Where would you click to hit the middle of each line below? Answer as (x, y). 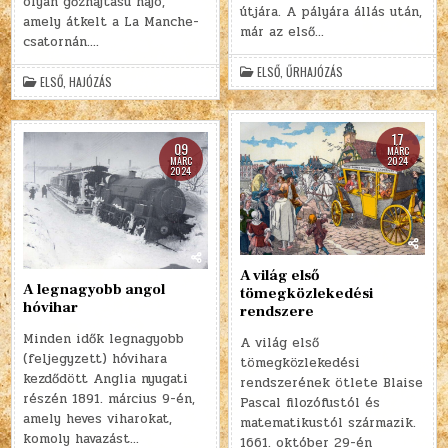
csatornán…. (61, 42)
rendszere (277, 311)
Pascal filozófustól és (310, 402)
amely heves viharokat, (98, 418)
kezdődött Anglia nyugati (106, 378)
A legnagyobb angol (94, 289)
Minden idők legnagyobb (104, 338)
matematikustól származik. (328, 422)
